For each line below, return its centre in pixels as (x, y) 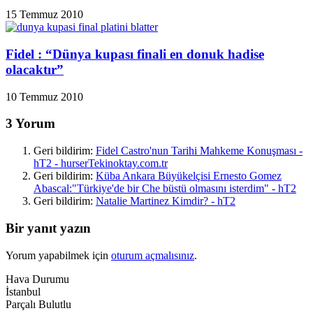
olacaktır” (35, 69)
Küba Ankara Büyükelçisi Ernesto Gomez (189, 176)
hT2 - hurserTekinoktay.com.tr (101, 163)
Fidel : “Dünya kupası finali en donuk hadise (135, 54)
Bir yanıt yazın (48, 228)
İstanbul (23, 291)
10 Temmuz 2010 (44, 96)
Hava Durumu (37, 279)
